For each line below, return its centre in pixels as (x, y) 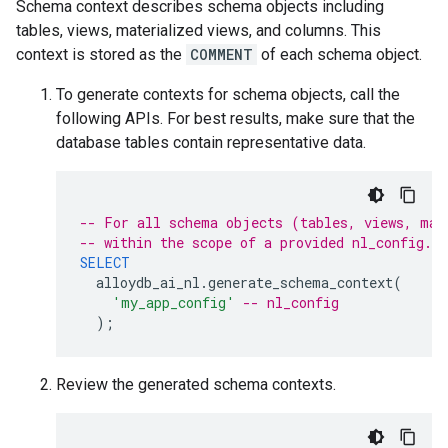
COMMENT (221, 54)
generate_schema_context (300, 282)
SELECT (105, 262)
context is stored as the (101, 54)
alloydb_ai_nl (148, 282)
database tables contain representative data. (211, 142)
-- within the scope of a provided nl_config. (256, 242)
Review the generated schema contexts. (196, 384)
